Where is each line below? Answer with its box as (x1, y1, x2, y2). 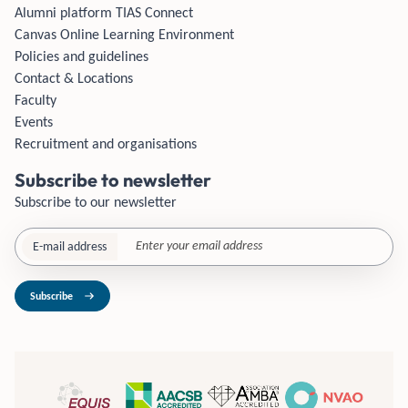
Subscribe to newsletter (15, 168, 211, 191)
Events (15, 113, 53, 130)
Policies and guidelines (15, 47, 148, 65)
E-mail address (33, 239, 107, 254)
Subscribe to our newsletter (15, 193, 177, 210)
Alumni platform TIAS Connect (15, 4, 193, 21)
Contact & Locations (15, 69, 133, 87)
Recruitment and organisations (15, 135, 197, 152)
